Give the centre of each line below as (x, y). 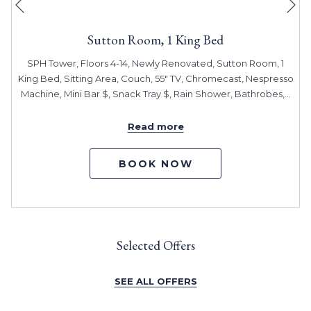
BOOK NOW (155, 164)
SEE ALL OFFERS (155, 281)
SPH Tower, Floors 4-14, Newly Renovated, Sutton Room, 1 (155, 64)
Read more (155, 127)
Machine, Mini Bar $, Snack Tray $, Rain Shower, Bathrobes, (152, 94)
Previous (39, 13)
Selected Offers (155, 246)
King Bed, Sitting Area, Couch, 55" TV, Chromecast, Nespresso (155, 79)
